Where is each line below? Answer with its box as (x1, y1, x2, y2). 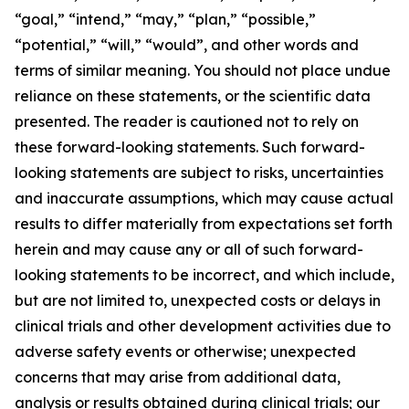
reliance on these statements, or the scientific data (15, 87, 371, 105)
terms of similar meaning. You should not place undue (15, 61, 391, 79)
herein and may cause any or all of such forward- (15, 240, 363, 258)
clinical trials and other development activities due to (15, 317, 391, 335)
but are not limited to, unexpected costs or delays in (15, 291, 381, 309)
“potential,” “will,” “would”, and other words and (15, 36, 359, 54)
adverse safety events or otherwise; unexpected (15, 342, 356, 361)
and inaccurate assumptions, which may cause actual (15, 189, 393, 207)
